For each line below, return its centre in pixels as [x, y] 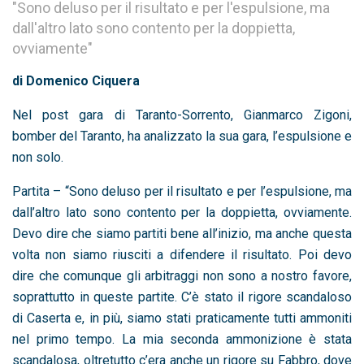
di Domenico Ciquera [76, 80]
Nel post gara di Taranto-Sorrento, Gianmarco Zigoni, [182, 115]
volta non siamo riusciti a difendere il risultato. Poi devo [182, 254]
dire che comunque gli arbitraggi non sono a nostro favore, [182, 275]
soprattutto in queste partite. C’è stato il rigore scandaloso [182, 297]
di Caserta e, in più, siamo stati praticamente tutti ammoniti [182, 318]
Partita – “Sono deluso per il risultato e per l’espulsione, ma [182, 191]
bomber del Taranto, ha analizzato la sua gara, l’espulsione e [182, 136]
